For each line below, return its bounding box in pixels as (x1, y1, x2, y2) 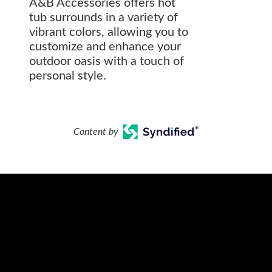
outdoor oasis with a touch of (29, 55, 184, 67)
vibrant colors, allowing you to (29, 26, 188, 38)
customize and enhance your (29, 41, 181, 53)
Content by (73, 127, 118, 137)
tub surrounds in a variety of (29, 12, 178, 24)
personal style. (29, 70, 106, 82)
